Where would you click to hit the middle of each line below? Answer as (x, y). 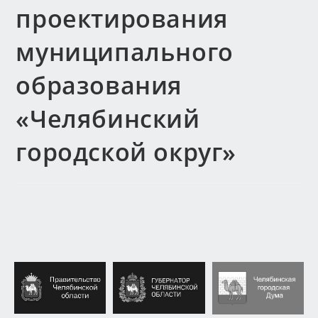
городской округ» (126, 152)
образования (99, 85)
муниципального (125, 52)
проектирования (122, 18)
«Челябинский (108, 119)
